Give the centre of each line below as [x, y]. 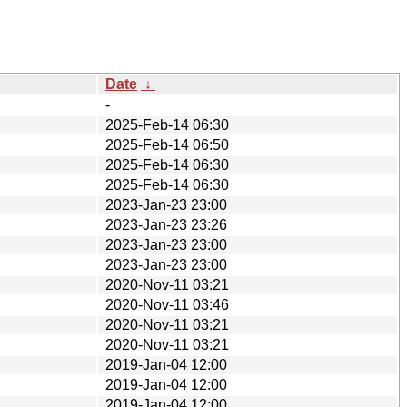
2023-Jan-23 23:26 [166, 224]
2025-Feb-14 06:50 [167, 144]
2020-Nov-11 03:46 [167, 304]
